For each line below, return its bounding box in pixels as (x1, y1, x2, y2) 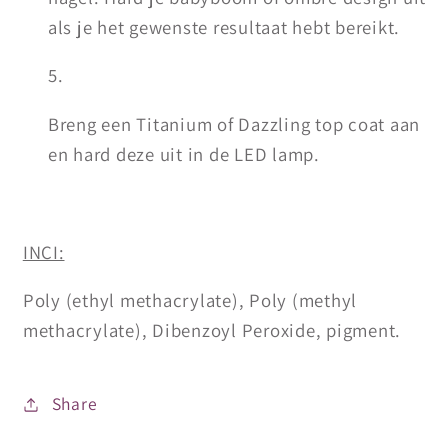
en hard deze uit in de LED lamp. (47, 142, 320, 166)
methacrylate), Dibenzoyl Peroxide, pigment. (22, 318, 401, 343)
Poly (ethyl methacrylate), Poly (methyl (22, 288, 357, 313)
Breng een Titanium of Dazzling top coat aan (47, 112, 420, 136)
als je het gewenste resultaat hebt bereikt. (47, 14, 400, 39)
